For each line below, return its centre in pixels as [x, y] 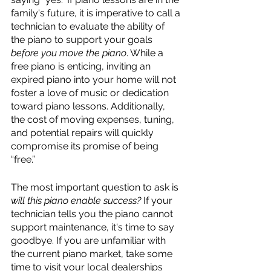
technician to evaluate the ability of [89, 26]
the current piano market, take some [93, 254]
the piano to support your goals [83, 40]
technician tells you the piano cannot [93, 214]
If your [159, 201]
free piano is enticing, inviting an [82, 66]
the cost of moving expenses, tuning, [94, 119]
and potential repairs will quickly [83, 133]
